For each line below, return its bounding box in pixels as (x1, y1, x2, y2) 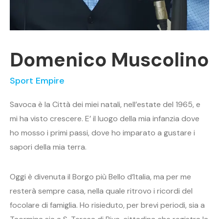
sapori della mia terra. (10, 141, 87, 152)
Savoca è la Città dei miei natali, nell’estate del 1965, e (10, 99, 200, 109)
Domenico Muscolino (10, 46, 209, 72)
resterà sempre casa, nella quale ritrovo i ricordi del (10, 185, 193, 196)
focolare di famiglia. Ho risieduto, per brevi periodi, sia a (10, 199, 205, 210)
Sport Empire (10, 74, 65, 87)
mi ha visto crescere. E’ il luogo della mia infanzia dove (10, 113, 199, 124)
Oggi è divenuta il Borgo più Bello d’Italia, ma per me (10, 171, 191, 182)
